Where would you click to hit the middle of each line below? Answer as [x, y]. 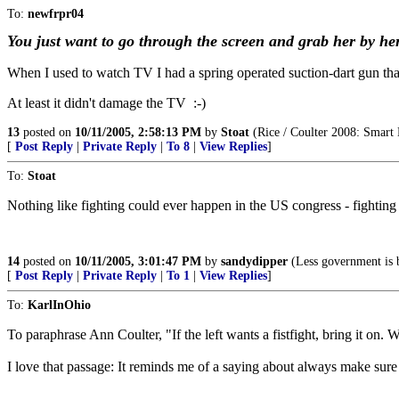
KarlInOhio [59, 305]
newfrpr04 [56, 14]
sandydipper [254, 261]
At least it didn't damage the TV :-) [106, 103]
